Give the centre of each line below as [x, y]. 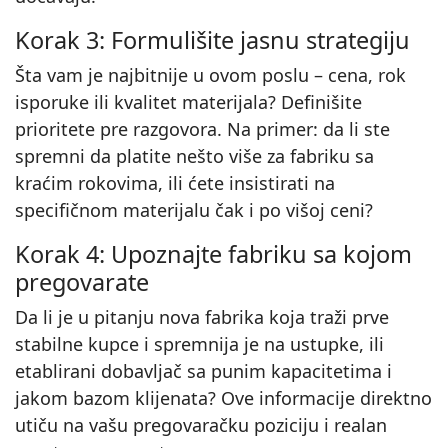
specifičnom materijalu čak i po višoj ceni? [194, 209]
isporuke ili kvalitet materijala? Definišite [188, 101]
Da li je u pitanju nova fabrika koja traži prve [202, 316]
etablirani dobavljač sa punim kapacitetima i [203, 370]
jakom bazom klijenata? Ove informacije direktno [223, 397]
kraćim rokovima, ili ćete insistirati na [175, 182]
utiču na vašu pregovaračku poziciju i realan [201, 424]
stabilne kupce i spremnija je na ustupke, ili [199, 343]
